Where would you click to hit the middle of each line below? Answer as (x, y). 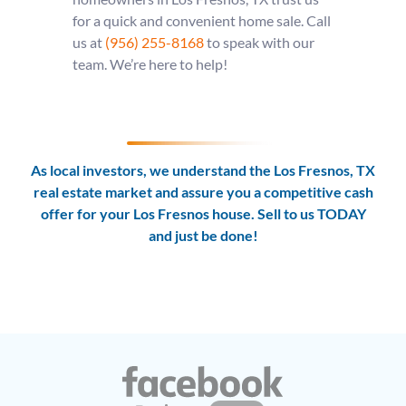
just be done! (216, 235)
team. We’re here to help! (150, 63)
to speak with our (259, 42)
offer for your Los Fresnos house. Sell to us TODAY (203, 213)
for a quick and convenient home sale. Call (201, 20)
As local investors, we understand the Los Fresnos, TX (203, 169)
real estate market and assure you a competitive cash (203, 191)
